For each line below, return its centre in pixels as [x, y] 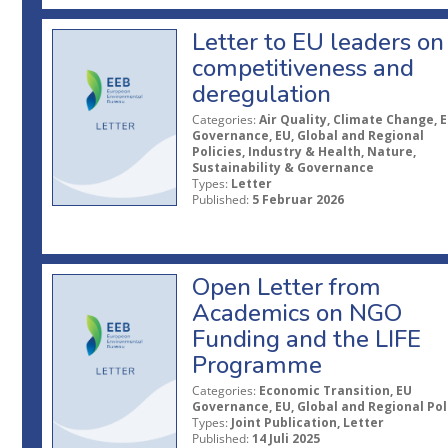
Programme [257, 365]
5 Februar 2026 [298, 200]
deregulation [261, 94]
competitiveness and [303, 68]
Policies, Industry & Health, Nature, [304, 152]
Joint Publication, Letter [307, 423]
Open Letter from [286, 287]
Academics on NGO [297, 313]
